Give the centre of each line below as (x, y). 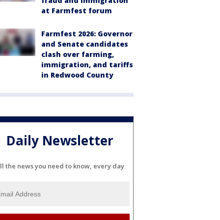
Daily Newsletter (60, 141)
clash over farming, (78, 54)
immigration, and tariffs (87, 65)
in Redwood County (77, 75)
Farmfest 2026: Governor (87, 34)
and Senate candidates (85, 44)
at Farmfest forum (77, 11)
